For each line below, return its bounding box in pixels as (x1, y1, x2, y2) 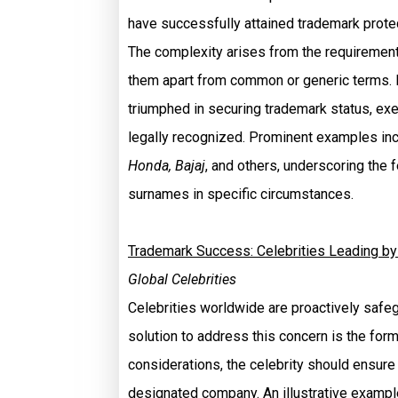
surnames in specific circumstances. (128, 186, 354, 203)
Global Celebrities (128, 271, 236, 288)
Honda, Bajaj (128, 157, 205, 174)
